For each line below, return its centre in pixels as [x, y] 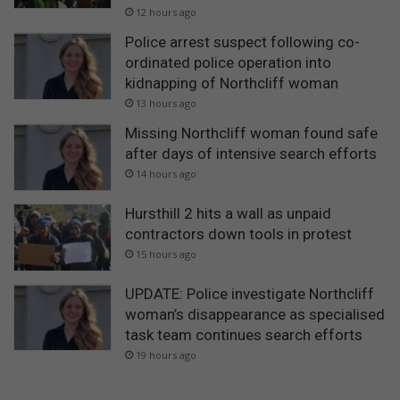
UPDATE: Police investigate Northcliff [250, 293]
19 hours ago [166, 354]
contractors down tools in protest [238, 234]
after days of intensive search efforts [251, 154]
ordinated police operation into [228, 63]
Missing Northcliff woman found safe [251, 133]
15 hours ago [166, 254]
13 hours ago [166, 104]
